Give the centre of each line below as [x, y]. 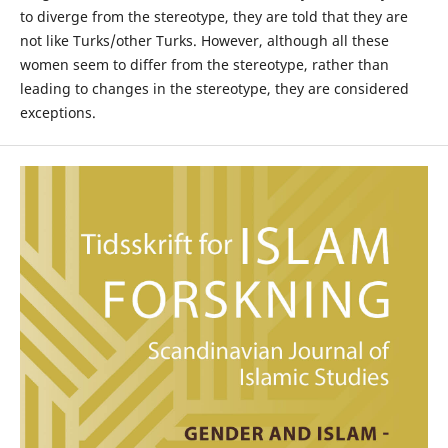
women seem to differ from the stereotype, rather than [204, 65]
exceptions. [57, 113]
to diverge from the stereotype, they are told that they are [213, 17]
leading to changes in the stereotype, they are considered [214, 89]
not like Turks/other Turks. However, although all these [204, 41]
